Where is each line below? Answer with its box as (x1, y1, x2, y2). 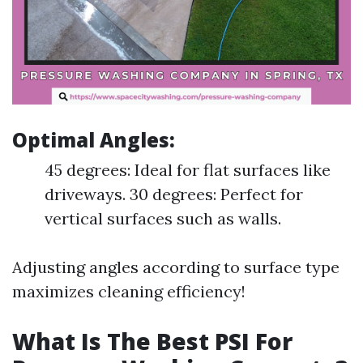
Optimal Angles (12, 126, 169, 153)
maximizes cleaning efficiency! (12, 281, 246, 301)
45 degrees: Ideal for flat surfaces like (45, 160, 331, 180)
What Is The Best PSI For (12, 326, 293, 357)
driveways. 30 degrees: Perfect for (45, 184, 303, 204)
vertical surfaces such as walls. (45, 208, 281, 228)
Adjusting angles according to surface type (12, 257, 340, 277)
